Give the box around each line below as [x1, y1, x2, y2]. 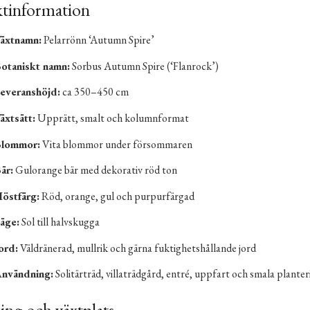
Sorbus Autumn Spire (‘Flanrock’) [69, 58, 219, 73]
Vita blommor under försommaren [39, 136, 192, 152]
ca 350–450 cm [60, 84, 129, 100]
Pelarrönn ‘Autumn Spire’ [41, 33, 154, 48]
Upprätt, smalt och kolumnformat [35, 110, 189, 125]
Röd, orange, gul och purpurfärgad [39, 188, 194, 203]
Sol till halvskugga [19, 215, 100, 230]
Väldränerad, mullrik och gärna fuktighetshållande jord [17, 240, 256, 255]
